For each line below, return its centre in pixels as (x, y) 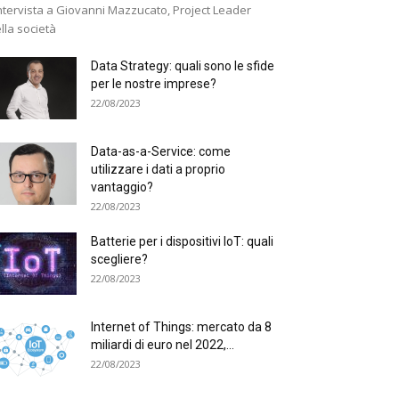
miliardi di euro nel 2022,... (163, 345)
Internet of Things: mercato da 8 (181, 327)
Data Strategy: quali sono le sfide (183, 66)
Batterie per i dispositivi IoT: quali (182, 241)
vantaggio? (122, 187)
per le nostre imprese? (154, 84)
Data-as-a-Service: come (161, 151)
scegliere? (119, 259)
